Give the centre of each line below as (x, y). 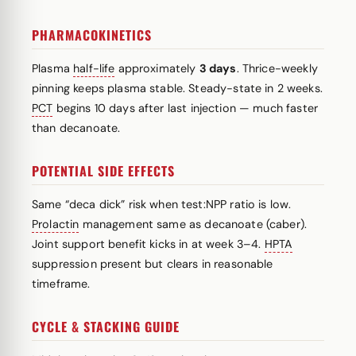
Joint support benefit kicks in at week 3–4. (148, 244)
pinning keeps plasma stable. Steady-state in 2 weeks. (177, 88)
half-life (94, 68)
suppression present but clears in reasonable (153, 264)
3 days (218, 68)
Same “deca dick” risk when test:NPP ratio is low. (162, 204)
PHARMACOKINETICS (92, 35)
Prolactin (56, 224)
